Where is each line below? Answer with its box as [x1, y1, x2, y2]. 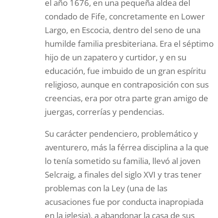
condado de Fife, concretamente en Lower [45, 10, 205, 22]
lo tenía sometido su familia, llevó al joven [45, 155, 201, 166]
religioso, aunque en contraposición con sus [45, 78, 209, 90]
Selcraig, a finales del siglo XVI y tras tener [45, 168, 202, 180]
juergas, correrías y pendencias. [45, 106, 164, 117]
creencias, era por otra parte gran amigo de [45, 92, 209, 104]
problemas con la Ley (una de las [45, 182, 168, 194]
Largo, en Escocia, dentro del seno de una [45, 24, 201, 36]
